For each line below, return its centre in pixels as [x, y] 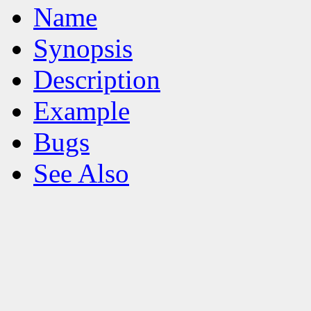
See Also [81, 173]
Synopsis [83, 48]
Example [82, 110]
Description [97, 79]
